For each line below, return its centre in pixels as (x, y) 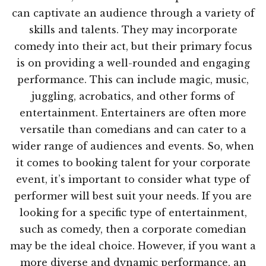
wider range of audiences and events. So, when (133, 146)
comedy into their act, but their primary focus (133, 47)
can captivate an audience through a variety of (133, 13)
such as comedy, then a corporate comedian (133, 229)
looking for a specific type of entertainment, (133, 213)
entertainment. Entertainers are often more (133, 113)
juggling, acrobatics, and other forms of (133, 96)
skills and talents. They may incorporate (133, 30)
